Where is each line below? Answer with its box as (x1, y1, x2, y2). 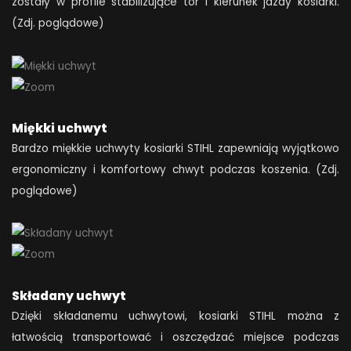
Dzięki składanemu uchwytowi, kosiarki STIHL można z (12, 308, 339, 324)
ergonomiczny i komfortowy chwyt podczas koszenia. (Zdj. (12, 161, 339, 177)
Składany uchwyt (12, 287, 126, 304)
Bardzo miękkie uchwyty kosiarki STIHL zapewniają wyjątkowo (12, 140, 339, 156)
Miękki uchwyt (12, 119, 107, 136)
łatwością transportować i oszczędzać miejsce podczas (12, 329, 339, 345)
